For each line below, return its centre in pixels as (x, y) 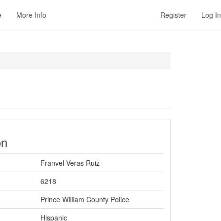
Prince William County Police (85, 199)
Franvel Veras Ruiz (70, 163)
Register (173, 15)
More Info (31, 15)
